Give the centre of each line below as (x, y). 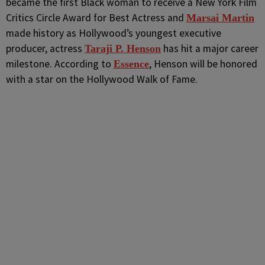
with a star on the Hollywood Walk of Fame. (102, 79)
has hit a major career (210, 49)
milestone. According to (60, 64)
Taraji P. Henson (123, 49)
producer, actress (45, 49)
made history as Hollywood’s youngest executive (114, 33)
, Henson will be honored (203, 64)
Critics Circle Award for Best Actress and (96, 18)
